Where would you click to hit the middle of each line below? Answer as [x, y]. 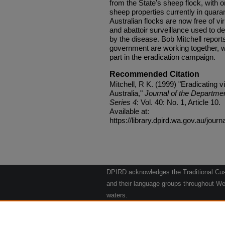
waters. [117, 195]
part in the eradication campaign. [162, 57]
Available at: [129, 111]
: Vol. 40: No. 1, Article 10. [179, 102]
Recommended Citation [154, 74]
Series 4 [123, 102]
